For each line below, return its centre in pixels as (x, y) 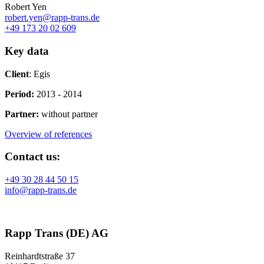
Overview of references (48, 134)
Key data (27, 51)
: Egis (39, 74)
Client (17, 74)
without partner (68, 114)
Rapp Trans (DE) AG (57, 233)
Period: (19, 94)
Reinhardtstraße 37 (40, 256)
